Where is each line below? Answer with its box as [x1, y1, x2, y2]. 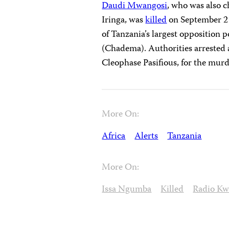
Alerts [134, 129, 158, 144]
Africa [102, 129, 126, 144]
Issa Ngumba [102, 182, 152, 197]
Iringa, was [102, 13, 146, 28]
